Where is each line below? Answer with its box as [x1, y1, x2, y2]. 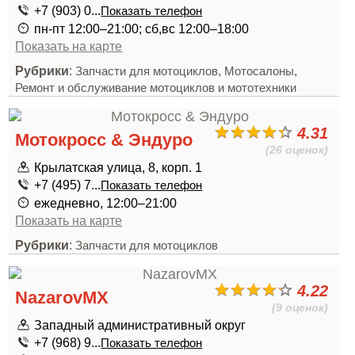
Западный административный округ [34, 318, 246, 332]
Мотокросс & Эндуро [15, 130, 193, 150]
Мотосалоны [224, 65, 295, 78]
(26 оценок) [265, 143, 329, 156]
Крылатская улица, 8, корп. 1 [34, 160, 203, 174]
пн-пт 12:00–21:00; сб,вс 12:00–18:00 [34, 21, 250, 36]
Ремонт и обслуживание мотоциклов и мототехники [15, 82, 297, 94]
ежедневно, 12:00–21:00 [34, 196, 177, 210]
